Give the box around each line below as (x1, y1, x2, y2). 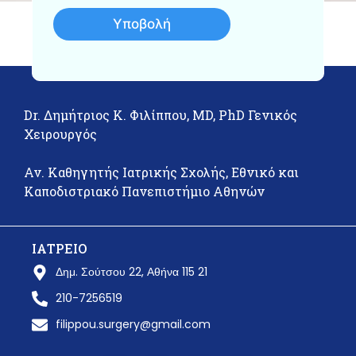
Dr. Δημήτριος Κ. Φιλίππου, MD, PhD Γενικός (24, 106, 297, 124)
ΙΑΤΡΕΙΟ (32, 240, 87, 257)
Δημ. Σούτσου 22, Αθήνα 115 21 (56, 264, 207, 281)
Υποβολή (113, 16, 171, 33)
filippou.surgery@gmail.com (56, 316, 211, 333)
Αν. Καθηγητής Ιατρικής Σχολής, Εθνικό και (24, 164, 299, 181)
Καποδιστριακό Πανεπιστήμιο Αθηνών (24, 183, 265, 200)
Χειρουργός (24, 126, 97, 143)
